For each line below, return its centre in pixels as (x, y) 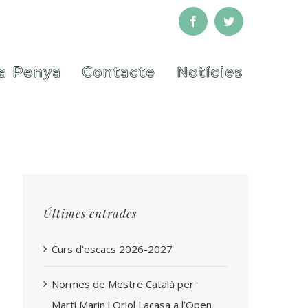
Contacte (119, 72)
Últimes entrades (90, 213)
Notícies (210, 72)
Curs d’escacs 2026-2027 (112, 249)
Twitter (249, 21)
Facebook (219, 21)
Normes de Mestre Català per (123, 284)
